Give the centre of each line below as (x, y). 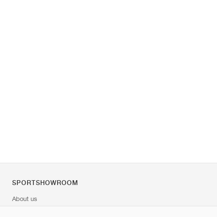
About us (25, 199)
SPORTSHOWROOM (45, 183)
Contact (23, 212)
